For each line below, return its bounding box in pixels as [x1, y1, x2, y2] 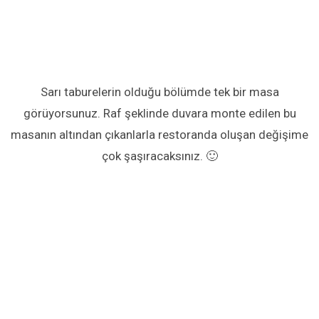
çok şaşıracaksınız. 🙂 [101, 149, 218, 164]
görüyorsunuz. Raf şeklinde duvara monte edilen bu [23, 106, 296, 121]
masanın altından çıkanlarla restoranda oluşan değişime [11, 127, 308, 142]
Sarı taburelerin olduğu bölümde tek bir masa [40, 85, 279, 100]
